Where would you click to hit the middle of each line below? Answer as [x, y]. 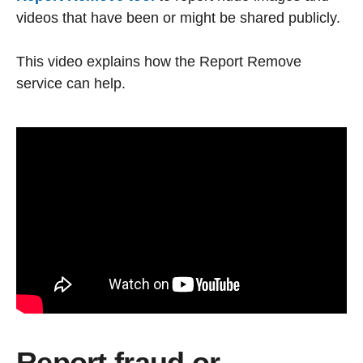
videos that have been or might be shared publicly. [178, 17]
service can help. [71, 83]
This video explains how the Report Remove [159, 61]
